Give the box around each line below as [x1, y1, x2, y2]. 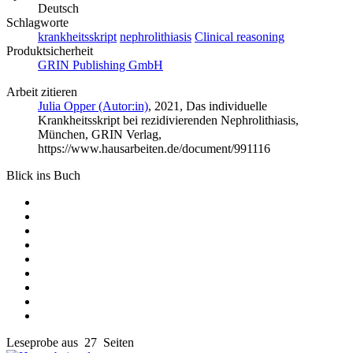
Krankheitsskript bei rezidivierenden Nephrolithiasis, [38, 113, 299, 127]
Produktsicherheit [6, 43, 93, 58]
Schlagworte [6, 15, 69, 29]
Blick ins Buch [6, 168, 80, 182]
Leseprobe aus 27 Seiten [6, 335, 134, 349]
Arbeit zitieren [6, 84, 77, 98]
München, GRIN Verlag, [38, 127, 162, 141]
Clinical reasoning [195, 29, 284, 43]
